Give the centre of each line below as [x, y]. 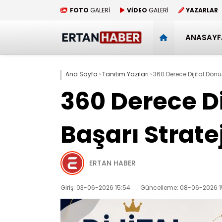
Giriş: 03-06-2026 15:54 [95, 188]
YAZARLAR [202, 10]
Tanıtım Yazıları [125, 74]
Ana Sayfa [82, 74]
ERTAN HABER [112, 163]
